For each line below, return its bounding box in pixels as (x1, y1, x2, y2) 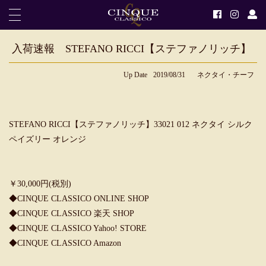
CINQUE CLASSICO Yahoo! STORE (17, 224, 147, 233)
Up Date (123, 71, 147, 79)
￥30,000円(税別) (9, 179, 71, 188)
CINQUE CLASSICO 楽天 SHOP (17, 209, 134, 218)
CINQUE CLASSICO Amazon (17, 239, 121, 248)
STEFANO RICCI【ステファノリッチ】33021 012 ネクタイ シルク (9, 120, 252, 129)
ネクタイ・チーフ (197, 71, 254, 79)
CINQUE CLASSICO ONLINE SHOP (17, 194, 149, 203)
